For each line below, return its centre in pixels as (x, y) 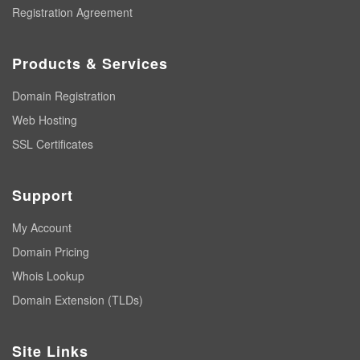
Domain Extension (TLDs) (78, 300)
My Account (42, 227)
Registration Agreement (72, 12)
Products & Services (90, 63)
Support (43, 195)
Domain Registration (64, 96)
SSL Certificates (53, 144)
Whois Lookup (48, 276)
